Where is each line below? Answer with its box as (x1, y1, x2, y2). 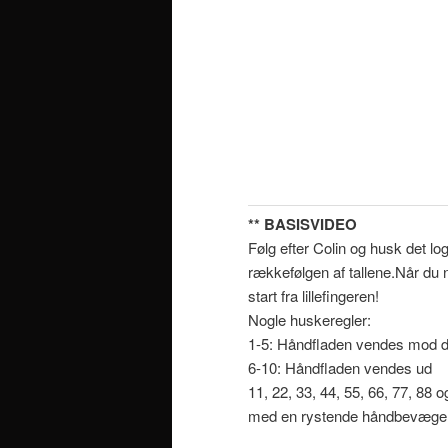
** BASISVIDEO (248, 213, 357, 236)
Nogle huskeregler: (248, 309, 371, 331)
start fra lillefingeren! (248, 285, 379, 307)
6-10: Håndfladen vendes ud (248, 357, 432, 379)
